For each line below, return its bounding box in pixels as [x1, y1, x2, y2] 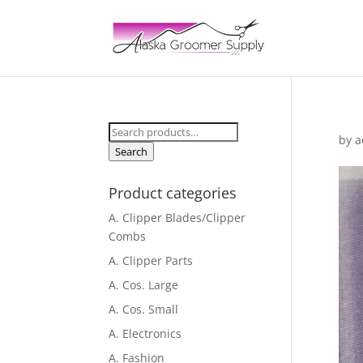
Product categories [109, 183, 237, 203]
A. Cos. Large [109, 277, 179, 293]
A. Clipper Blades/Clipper [109, 210, 246, 225]
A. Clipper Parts [109, 253, 194, 268]
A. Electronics [109, 326, 182, 341]
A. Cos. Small [109, 301, 179, 317]
